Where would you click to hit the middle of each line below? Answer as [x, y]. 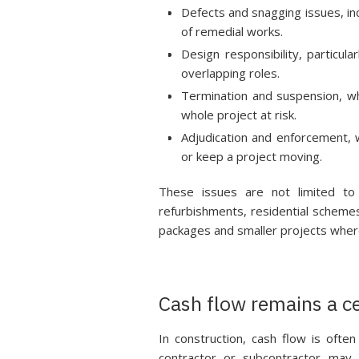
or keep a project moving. [251, 156]
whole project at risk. [238, 115]
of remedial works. [232, 31]
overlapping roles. [230, 73]
